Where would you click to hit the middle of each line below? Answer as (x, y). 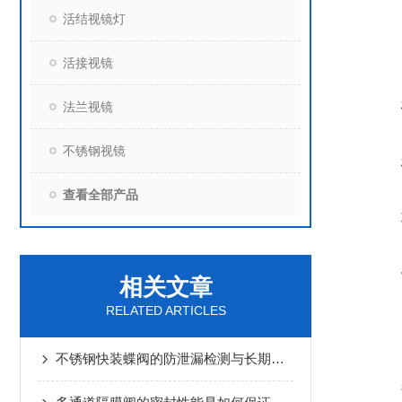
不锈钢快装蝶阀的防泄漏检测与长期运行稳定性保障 (278, 358)
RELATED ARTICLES (166, 310)
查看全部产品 (100, 195)
